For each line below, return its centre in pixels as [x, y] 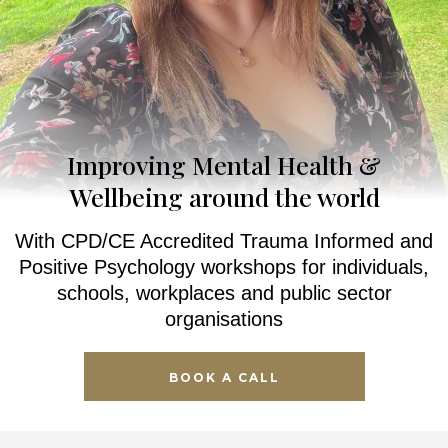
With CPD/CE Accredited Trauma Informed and [224, 241]
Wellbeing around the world [224, 197]
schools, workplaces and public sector [224, 293]
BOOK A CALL [224, 378]
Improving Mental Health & [224, 165]
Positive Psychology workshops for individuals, [224, 267]
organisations [224, 319]
